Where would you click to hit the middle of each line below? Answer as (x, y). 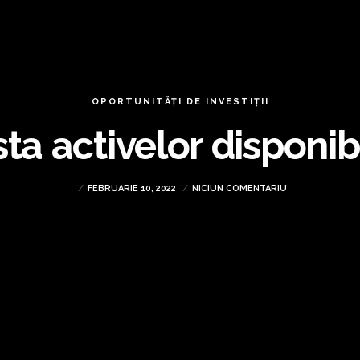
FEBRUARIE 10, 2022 (133, 188)
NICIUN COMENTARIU (239, 188)
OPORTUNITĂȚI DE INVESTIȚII (180, 102)
